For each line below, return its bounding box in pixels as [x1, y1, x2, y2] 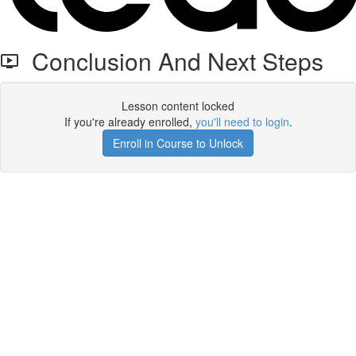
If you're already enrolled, [64, 114, 195, 130]
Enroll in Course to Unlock [113, 135, 243, 151]
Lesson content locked [122, 98, 234, 114]
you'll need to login [195, 114, 289, 130]
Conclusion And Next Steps [19, 44, 323, 78]
